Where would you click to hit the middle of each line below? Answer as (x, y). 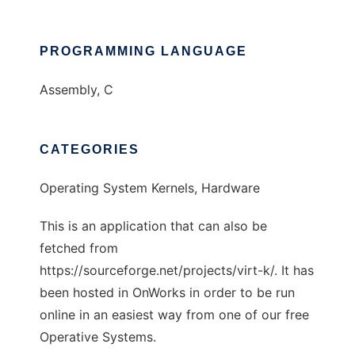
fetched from (79, 248)
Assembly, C (76, 90)
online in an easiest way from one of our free (174, 315)
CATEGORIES (90, 150)
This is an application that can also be (153, 226)
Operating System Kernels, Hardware (150, 188)
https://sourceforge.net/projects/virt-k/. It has (177, 271)
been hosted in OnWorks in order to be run (167, 293)
